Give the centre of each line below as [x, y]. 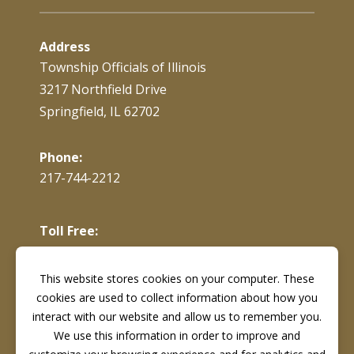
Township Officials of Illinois [123, 67]
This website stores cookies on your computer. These [177, 279]
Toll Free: [69, 230]
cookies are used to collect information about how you [177, 298]
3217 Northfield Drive [103, 89]
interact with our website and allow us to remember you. [177, 316]
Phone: [61, 157]
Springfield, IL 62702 [100, 111]
